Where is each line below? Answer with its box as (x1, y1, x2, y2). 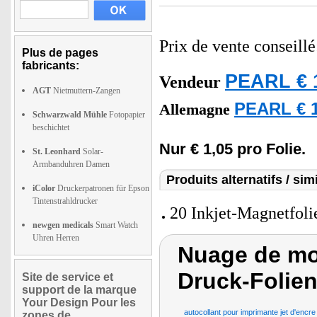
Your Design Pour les (22, 296, 136, 309)
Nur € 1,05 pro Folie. (159, 140, 306, 158)
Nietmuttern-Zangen (51, 86, 120, 96)
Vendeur (159, 73, 221, 91)
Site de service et (22, 271, 113, 283)
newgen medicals (33, 220, 93, 230)
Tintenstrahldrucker (33, 196, 98, 206)
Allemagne (159, 101, 234, 118)
